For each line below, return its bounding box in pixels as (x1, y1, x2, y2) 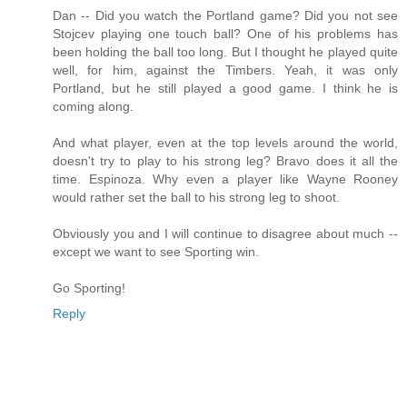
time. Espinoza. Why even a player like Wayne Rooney (53, 172, 398, 186)
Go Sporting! (53, 281, 125, 295)
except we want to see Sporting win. (53, 244, 259, 259)
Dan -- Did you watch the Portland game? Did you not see (53, 8, 398, 23)
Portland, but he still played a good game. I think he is (53, 81, 398, 95)
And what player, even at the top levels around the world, (53, 135, 398, 150)
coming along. (53, 99, 134, 114)
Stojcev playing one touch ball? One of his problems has (53, 26, 398, 41)
